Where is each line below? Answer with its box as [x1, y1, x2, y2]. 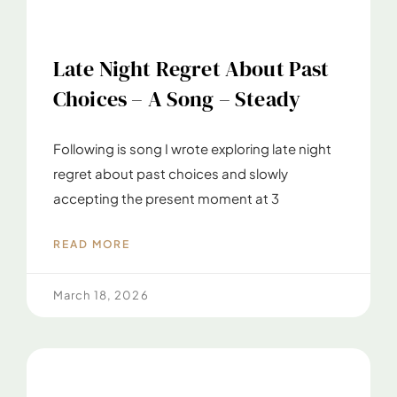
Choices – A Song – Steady [53, 83, 301, 113]
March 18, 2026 [53, 287, 149, 302]
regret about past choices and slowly [53, 164, 288, 182]
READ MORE [53, 237, 131, 251]
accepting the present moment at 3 [53, 189, 279, 206]
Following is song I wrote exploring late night [53, 139, 331, 157]
